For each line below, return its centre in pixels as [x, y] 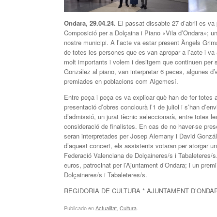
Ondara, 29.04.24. [91, 23]
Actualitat [106, 208]
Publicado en [80, 208]
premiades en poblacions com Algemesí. [121, 81]
